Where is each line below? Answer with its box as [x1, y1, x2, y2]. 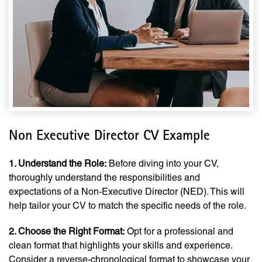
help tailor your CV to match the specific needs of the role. [9, 200, 246, 212]
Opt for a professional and [125, 226, 233, 237]
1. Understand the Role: [9, 158, 106, 170]
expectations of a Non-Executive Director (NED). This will [9, 186, 244, 198]
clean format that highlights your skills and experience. [9, 240, 232, 251]
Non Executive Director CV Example [9, 130, 210, 144]
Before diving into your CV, [106, 158, 219, 170]
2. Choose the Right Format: [9, 226, 125, 237]
